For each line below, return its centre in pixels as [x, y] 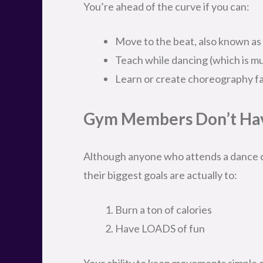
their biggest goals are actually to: [160, 175]
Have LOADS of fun [160, 228]
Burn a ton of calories [163, 209]
